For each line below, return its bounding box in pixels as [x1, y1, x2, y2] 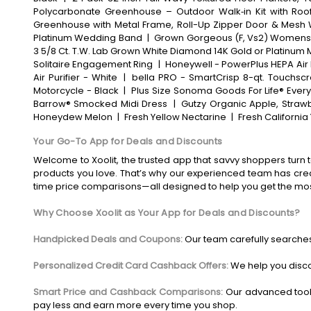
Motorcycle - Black [33, 84, 119, 97]
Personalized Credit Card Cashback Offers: [33, 259, 228, 272]
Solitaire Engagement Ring [33, 58, 153, 71]
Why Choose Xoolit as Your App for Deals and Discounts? [33, 206, 301, 219]
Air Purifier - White [33, 71, 117, 84]
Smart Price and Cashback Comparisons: [33, 285, 223, 299]
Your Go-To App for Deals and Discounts [33, 135, 223, 148]
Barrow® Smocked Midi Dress [33, 97, 168, 110]
